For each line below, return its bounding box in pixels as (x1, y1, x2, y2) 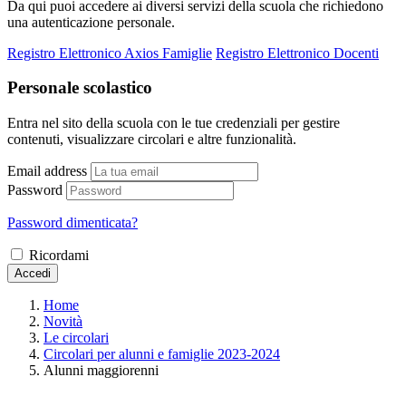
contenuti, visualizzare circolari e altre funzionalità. (7, 130, 296, 147)
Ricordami (29, 246, 89, 263)
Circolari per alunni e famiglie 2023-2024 (43, 345, 280, 362)
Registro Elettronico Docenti (216, 44, 379, 61)
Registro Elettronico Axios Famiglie (7, 44, 212, 61)
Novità (43, 313, 82, 329)
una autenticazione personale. (7, 14, 175, 30)
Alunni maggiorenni (43, 362, 159, 378)
